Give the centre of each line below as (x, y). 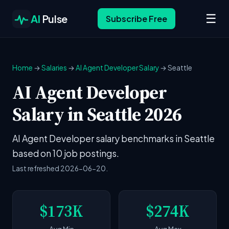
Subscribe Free (136, 19)
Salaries (54, 68)
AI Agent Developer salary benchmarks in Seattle (113, 139)
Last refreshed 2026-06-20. (60, 168)
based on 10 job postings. (66, 153)
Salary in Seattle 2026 (97, 114)
